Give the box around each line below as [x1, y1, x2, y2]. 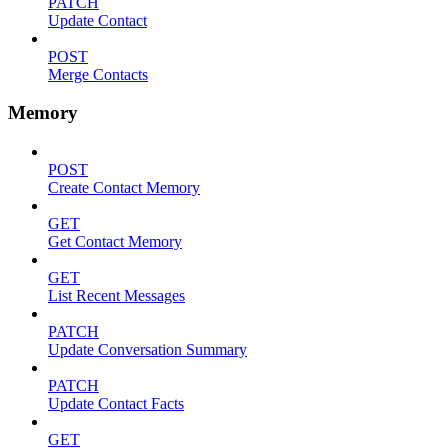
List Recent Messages [48, 287, 185, 305]
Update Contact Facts [48, 395, 184, 413]
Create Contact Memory [48, 179, 200, 197]
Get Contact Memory [48, 233, 182, 251]
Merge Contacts [48, 65, 148, 83]
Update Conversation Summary [48, 341, 247, 359]
